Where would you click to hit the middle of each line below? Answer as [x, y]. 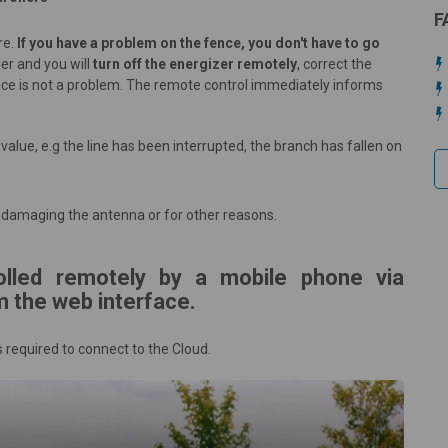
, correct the [334, 63]
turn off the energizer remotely [195, 63]
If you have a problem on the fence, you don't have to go [198, 42]
